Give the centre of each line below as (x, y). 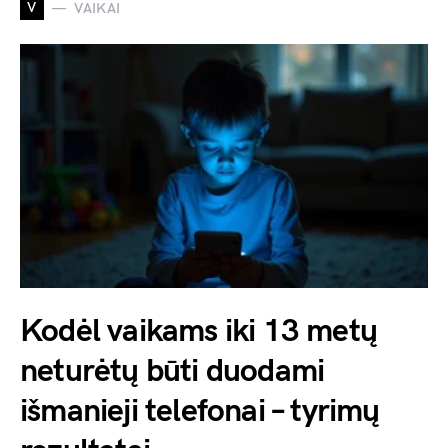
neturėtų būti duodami (172, 372)
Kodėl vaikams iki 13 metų (199, 332)
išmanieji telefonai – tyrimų (200, 412)
